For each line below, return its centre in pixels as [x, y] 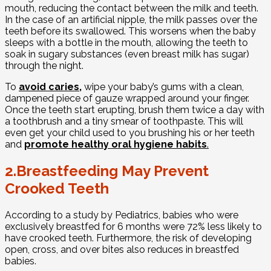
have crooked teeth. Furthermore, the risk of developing [128, 238]
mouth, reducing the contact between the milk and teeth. [132, 8]
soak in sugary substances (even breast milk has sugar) [127, 54]
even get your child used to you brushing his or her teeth [130, 133]
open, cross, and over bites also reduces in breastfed [122, 250]
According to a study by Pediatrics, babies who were [122, 215]
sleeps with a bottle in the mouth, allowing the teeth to [126, 43]
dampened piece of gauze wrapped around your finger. [127, 99]
